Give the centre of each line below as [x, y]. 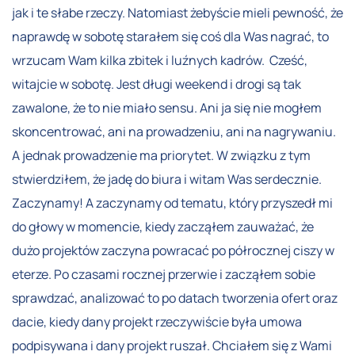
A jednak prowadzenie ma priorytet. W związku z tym [161, 156]
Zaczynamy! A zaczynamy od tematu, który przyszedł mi [172, 203]
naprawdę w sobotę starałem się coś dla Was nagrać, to [170, 37]
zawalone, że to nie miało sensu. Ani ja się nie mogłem [167, 108]
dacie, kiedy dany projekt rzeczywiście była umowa [157, 322]
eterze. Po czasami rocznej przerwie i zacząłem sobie [164, 275]
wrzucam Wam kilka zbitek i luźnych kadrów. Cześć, [160, 61]
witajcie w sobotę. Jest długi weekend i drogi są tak [157, 84]
